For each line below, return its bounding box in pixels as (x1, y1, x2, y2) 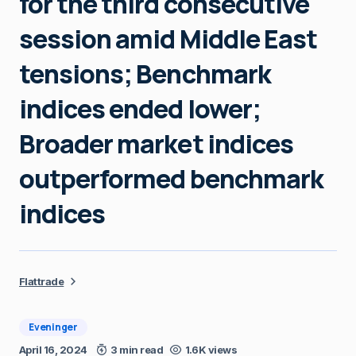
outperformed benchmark (19, 161, 323, 196)
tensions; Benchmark (19, 56, 271, 91)
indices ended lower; (19, 91, 261, 126)
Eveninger (29, 319, 78, 334)
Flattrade (19, 274, 64, 288)
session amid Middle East (19, 21, 317, 56)
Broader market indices (19, 126, 293, 161)
